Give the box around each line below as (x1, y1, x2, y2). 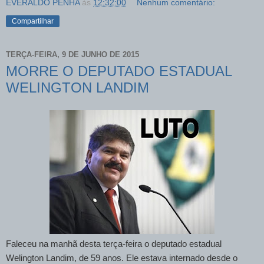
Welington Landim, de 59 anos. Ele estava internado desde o (6, 253, 237, 263)
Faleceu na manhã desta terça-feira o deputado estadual (6, 239, 222, 249)
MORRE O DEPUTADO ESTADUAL (6, 62, 232, 79)
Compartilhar (12, 16, 54, 25)
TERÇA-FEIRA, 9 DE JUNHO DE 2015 (6, 50, 139, 60)
